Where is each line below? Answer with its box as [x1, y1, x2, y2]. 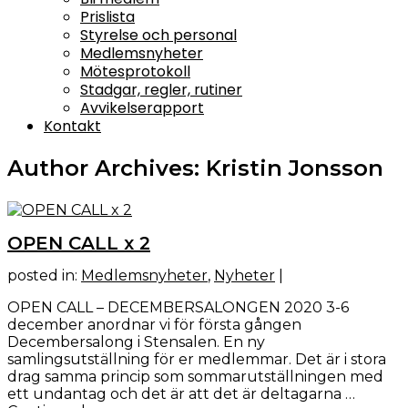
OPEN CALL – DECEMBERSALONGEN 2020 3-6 [7, 299, 349, 317]
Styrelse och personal [80, 25, 237, 46]
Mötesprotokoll [80, 61, 190, 82]
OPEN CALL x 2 [7, 231, 150, 254]
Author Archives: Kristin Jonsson [7, 155, 383, 182]
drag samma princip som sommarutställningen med [7, 368, 383, 386]
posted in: [7, 267, 81, 285]
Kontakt [44, 116, 101, 137]
